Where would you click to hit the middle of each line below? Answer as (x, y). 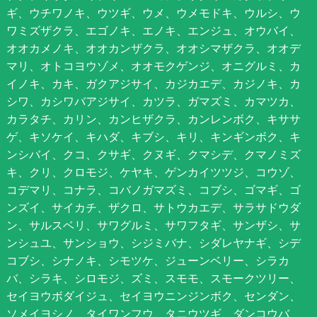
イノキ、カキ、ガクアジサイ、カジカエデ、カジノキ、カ (153, 83)
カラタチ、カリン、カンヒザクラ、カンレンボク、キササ (153, 119)
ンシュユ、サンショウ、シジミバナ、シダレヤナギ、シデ (153, 242)
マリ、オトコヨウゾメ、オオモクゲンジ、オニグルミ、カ (153, 65)
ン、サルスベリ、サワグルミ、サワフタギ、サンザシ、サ (153, 225)
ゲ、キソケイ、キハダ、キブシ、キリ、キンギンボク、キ (153, 136)
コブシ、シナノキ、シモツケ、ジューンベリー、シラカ (148, 260)
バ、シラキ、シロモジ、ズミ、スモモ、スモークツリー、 (153, 278)
